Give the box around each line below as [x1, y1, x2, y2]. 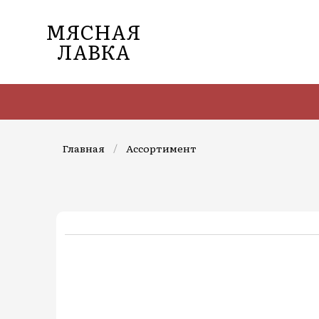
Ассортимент [126, 141, 197, 155]
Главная [63, 141, 105, 155]
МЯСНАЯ [46, 16, 141, 46]
